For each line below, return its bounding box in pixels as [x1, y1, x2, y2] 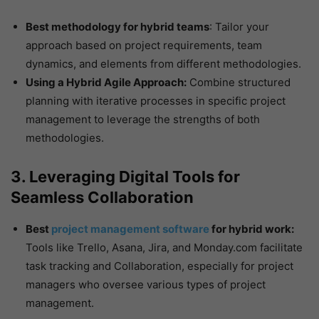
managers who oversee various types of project [26, 278, 266, 292]
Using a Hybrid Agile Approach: [26, 75, 187, 90]
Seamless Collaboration [11, 188, 194, 207]
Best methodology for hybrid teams [26, 20, 209, 34]
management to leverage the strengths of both [26, 113, 260, 127]
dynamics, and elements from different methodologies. [26, 57, 301, 71]
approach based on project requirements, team [26, 38, 262, 53]
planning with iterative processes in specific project [26, 94, 286, 108]
